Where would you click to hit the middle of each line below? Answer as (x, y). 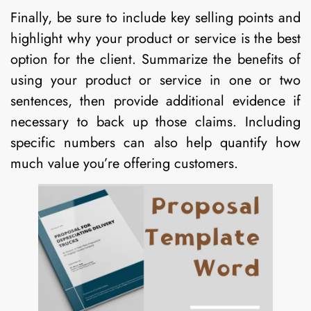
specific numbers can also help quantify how (155, 142)
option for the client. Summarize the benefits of (155, 59)
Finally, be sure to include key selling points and (155, 17)
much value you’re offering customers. (124, 163)
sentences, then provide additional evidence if (155, 101)
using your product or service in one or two (155, 80)
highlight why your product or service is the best (155, 38)
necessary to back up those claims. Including (155, 121)
